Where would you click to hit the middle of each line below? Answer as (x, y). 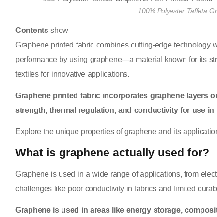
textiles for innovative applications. (72, 74)
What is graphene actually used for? (112, 152)
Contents (32, 31)
